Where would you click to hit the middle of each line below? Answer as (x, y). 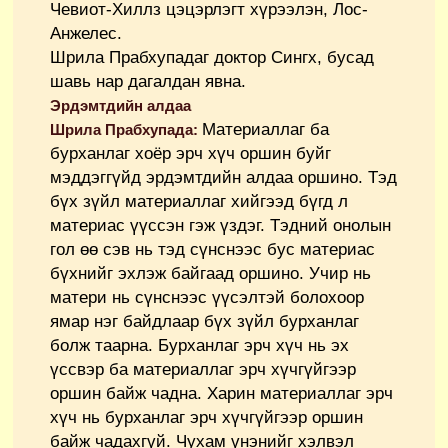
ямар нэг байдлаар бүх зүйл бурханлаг (204, 321)
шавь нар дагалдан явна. (148, 81)
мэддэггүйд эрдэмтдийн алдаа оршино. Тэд (223, 177)
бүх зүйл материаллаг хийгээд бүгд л (199, 201)
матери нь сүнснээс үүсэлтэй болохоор (207, 297)
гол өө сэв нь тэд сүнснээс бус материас (212, 249)
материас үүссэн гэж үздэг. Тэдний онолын (220, 225)
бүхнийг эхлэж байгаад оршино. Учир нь (210, 273)
